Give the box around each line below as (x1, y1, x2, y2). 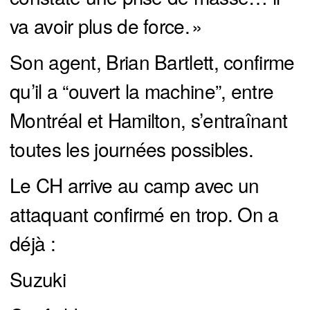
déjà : (10, 229, 55, 257)
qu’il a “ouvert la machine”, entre (10, 77, 274, 105)
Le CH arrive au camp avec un (10, 171, 259, 199)
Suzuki (10, 265, 66, 293)
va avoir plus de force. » (10, 12, 203, 40)
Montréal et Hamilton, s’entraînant (10, 106, 288, 134)
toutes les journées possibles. (10, 135, 253, 163)
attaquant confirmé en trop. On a (10, 200, 279, 228)
